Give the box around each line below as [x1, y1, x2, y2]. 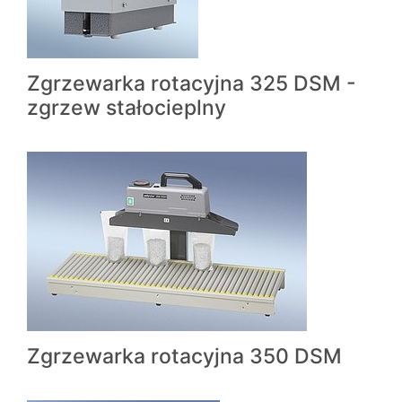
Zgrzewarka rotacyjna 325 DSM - [27, 70, 356, 96]
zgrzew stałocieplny [27, 94, 226, 120]
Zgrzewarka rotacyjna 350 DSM [27, 343, 342, 369]
